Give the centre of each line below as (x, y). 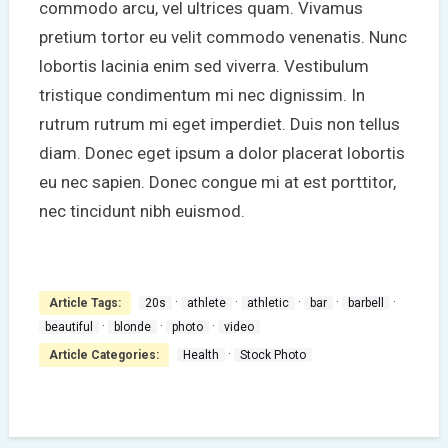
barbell (365, 302)
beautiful (68, 326)
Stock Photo (272, 354)
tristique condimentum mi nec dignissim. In (201, 94)
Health (200, 354)
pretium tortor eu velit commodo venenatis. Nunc (222, 36)
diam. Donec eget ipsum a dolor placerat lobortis (221, 152)
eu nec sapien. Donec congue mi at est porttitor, (217, 181)
